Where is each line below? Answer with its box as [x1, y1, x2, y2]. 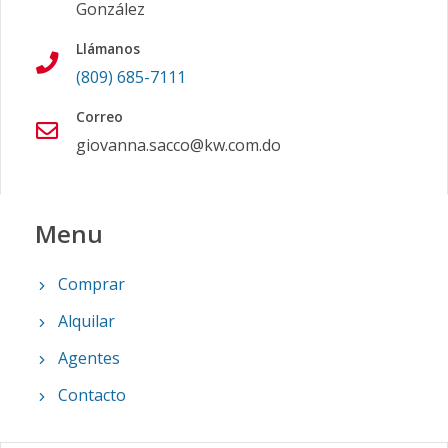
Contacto [58, 384, 126, 407]
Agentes [58, 347, 120, 370]
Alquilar [58, 310, 115, 333]
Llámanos [76, 39, 140, 59]
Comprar [58, 273, 125, 296]
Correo [76, 107, 123, 127]
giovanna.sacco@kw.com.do [76, 134, 281, 157]
